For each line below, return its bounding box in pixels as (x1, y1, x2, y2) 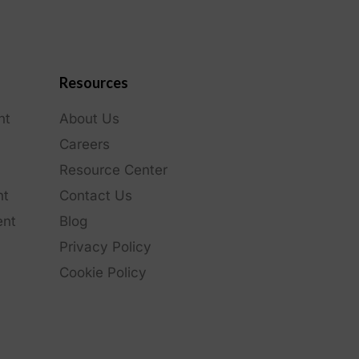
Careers (58, 135, 110, 152)
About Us (58, 110, 119, 127)
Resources (58, 73, 128, 91)
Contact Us (58, 187, 132, 204)
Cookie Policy (58, 264, 147, 280)
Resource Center (58, 161, 167, 178)
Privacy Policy (58, 238, 151, 255)
